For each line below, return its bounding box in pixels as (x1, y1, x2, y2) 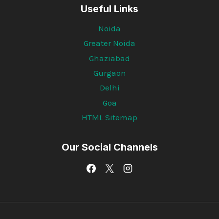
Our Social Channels (61, 141, 158, 153)
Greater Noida (84, 38, 135, 48)
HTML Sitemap (82, 112, 137, 123)
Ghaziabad (89, 53, 130, 63)
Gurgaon (93, 67, 126, 78)
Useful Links (81, 3, 138, 15)
